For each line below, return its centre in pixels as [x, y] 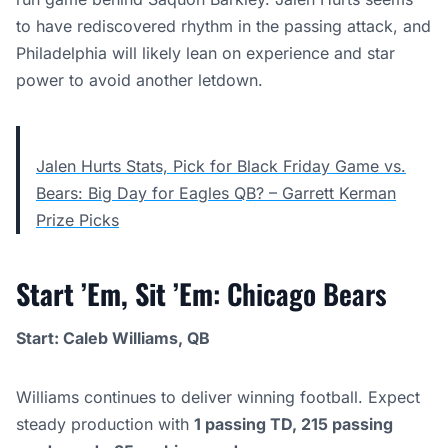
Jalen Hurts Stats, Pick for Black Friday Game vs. [221, 166]
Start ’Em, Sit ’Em [114, 293]
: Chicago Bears [300, 293]
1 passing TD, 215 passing [293, 424]
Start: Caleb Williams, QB [113, 338]
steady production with [105, 424]
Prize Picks [77, 220]
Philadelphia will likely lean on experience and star [205, 53]
